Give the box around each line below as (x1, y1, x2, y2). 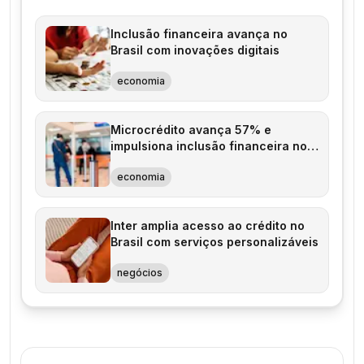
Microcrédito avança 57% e (110, 123, 271, 136)
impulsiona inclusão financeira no (110, 139, 307, 153)
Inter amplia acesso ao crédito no (110, 219, 305, 232)
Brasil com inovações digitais (110, 43, 279, 57)
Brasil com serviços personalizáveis (110, 235, 318, 249)
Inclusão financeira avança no (110, 27, 288, 41)
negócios (117, 266, 162, 279)
